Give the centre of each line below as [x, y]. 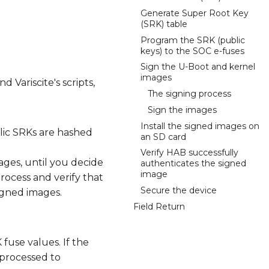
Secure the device [179, 190]
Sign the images [182, 110]
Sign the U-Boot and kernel [198, 67]
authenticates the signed [193, 164]
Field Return [159, 206]
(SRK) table [164, 24]
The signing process [189, 94]
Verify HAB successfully [189, 153]
